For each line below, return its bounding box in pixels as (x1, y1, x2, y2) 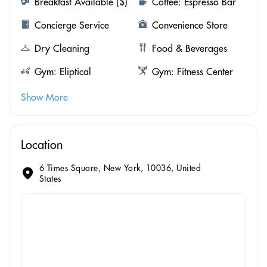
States (39, 173, 61, 184)
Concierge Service (35, 18, 109, 31)
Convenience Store (151, 18, 228, 31)
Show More (21, 91, 68, 103)
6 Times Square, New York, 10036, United (39, 162, 201, 173)
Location (21, 136, 63, 152)
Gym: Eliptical (35, 65, 91, 77)
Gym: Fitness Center (151, 65, 233, 77)
